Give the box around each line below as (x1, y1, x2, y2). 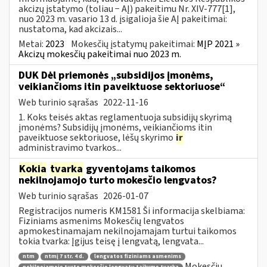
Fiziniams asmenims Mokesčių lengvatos (18, 214, 184, 228)
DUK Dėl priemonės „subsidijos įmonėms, (18, 67, 213, 83)
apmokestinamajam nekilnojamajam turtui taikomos (18, 224, 237, 238)
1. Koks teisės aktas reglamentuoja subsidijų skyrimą (18, 110, 232, 124)
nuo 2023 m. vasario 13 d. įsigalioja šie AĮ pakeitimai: (18, 12, 227, 26)
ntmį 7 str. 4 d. (45, 253, 84, 261)
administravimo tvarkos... (18, 141, 122, 154)
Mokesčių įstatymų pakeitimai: (71, 37, 197, 51)
